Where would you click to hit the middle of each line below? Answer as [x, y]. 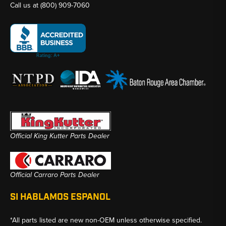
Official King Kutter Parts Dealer [60, 136]
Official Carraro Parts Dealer [55, 175]
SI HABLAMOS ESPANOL [60, 197]
